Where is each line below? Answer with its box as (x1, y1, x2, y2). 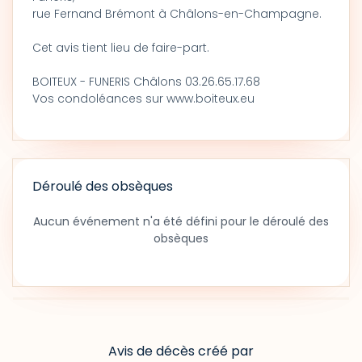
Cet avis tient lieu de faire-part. (32, 40, 209, 56)
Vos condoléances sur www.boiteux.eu (32, 90, 255, 107)
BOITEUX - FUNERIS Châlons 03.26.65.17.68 (32, 74, 260, 90)
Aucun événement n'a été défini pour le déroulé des (33, 213, 329, 229)
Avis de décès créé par (108, 342, 254, 360)
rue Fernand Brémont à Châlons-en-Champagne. (32, 6, 322, 22)
